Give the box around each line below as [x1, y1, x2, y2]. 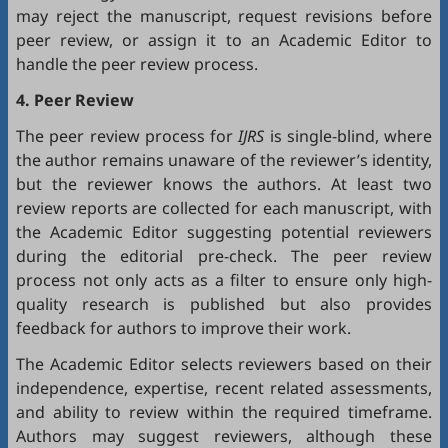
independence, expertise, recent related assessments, [16, 376, 432, 399]
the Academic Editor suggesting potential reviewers [16, 220, 432, 243]
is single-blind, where [264, 124, 432, 147]
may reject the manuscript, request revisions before [16, 4, 432, 27]
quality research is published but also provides [16, 292, 432, 315]
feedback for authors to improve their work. [16, 316, 351, 339]
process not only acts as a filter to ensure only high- [16, 268, 432, 291]
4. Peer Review [16, 88, 134, 111]
